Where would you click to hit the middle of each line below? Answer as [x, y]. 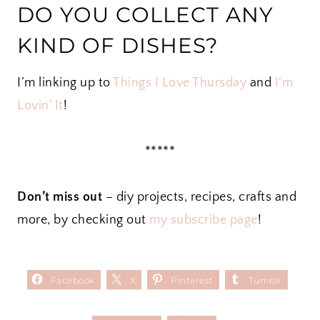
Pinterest [192, 280]
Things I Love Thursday [180, 82]
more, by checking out [83, 220]
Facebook [72, 280]
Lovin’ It [40, 105]
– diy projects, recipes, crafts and [199, 197]
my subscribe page [204, 220]
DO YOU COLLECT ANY [145, 14]
